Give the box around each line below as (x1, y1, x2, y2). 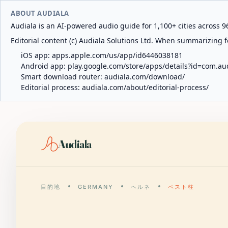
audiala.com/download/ (104, 72, 185, 81)
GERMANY (77, 183, 113, 190)
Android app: (21, 61, 68, 71)
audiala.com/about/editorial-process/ (82, 82, 209, 92)
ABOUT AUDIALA (11, 9, 69, 18)
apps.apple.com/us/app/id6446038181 (52, 50, 183, 60)
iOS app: (21, 50, 52, 60)
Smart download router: (21, 72, 104, 81)
